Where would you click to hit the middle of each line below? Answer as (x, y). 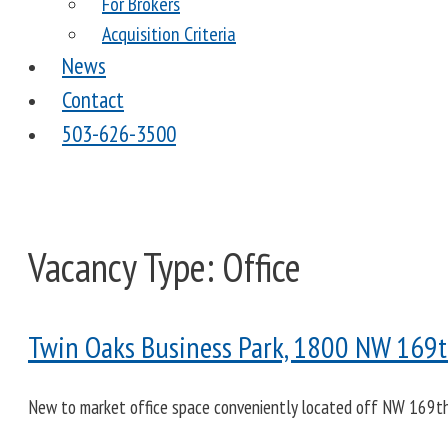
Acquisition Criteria (169, 34)
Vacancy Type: (125, 266)
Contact (93, 99)
